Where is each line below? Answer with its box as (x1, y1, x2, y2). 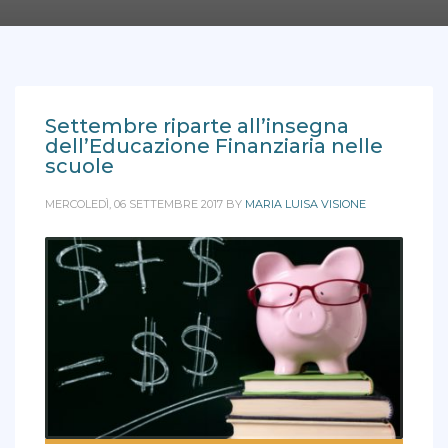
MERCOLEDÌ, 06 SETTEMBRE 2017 (45, 196, 223, 211)
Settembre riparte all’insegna (45, 113, 349, 138)
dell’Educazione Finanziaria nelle (45, 133, 383, 158)
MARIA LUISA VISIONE (245, 196, 366, 211)
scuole (45, 153, 114, 178)
